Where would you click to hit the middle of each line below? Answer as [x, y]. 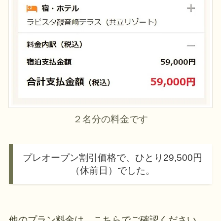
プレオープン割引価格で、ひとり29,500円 [112, 157]
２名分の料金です [110, 119]
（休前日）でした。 [112, 170]
